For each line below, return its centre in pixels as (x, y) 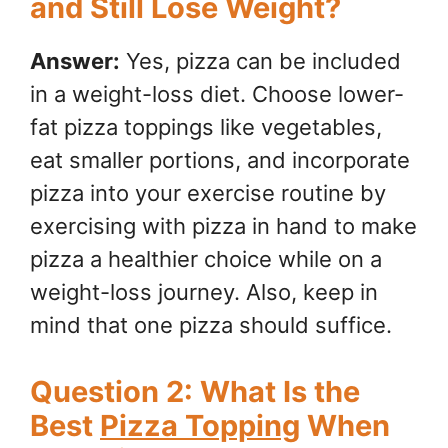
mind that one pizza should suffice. (211, 325)
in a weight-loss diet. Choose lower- (217, 94)
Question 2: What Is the (195, 392)
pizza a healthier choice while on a (206, 259)
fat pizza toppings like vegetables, (206, 127)
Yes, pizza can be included (260, 61)
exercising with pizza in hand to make (223, 226)
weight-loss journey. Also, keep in (204, 292)
